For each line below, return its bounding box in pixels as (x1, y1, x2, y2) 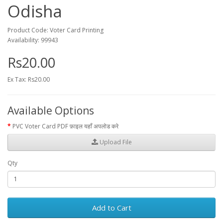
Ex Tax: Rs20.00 (7, 75, 50, 84)
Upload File (98, 138, 132, 147)
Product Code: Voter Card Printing (7, 25, 104, 34)
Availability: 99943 (7, 35, 58, 44)
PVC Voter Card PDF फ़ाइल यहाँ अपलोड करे (12, 121, 118, 130)
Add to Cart (92, 202, 131, 213)
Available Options (7, 103, 94, 117)
